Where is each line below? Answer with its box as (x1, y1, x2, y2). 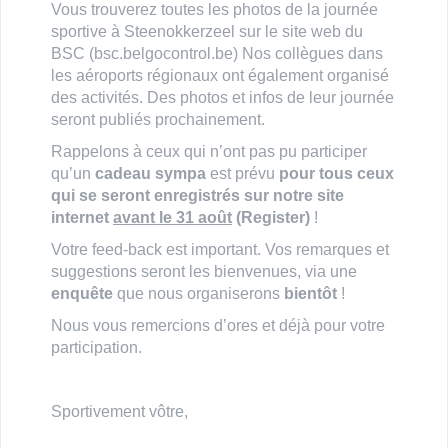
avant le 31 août (113, 208, 232, 226)
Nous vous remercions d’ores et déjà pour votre (51, 316, 385, 334)
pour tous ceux (279, 164, 394, 182)
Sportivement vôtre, (51, 402, 188, 420)
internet (51, 208, 113, 226)
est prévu (206, 164, 279, 182)
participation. (51, 338, 142, 356)
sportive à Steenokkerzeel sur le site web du (51, 22, 363, 40)
